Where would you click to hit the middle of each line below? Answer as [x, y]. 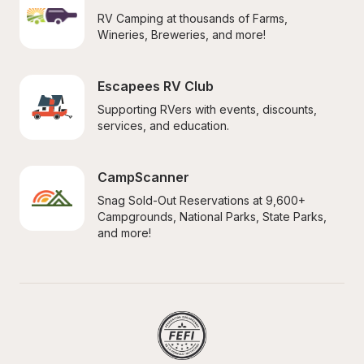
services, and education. [163, 126]
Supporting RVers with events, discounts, [207, 109]
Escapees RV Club [156, 86]
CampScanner [143, 177]
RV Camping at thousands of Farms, [193, 18]
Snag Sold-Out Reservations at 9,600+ [201, 200]
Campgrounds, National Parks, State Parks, [212, 217]
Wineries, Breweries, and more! [182, 35]
